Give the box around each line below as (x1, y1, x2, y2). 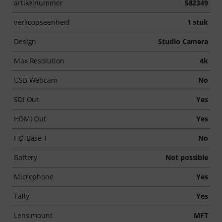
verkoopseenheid (14, 17, 70, 27)
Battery (14, 152, 38, 162)
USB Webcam (14, 75, 57, 85)
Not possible (166, 152, 208, 162)
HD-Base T (14, 133, 48, 143)
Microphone (14, 171, 54, 181)
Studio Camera (158, 36, 208, 46)
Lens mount (14, 210, 53, 220)
